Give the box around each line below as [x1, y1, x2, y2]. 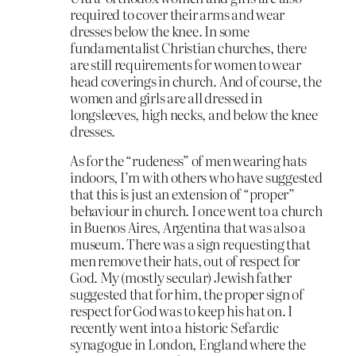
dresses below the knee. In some [70, 20, 250, 41]
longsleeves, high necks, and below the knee [70, 103, 318, 124]
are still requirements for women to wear [70, 53, 301, 74]
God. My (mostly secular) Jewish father [70, 267, 292, 288]
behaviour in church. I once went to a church [70, 200, 323, 221]
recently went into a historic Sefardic [70, 317, 279, 338]
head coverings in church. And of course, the [70, 70, 322, 91]
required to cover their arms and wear [70, 3, 285, 24]
